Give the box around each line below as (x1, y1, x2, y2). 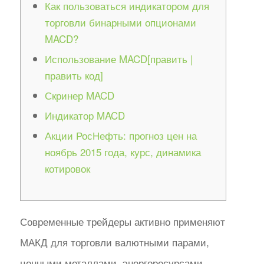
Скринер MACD (44, 87, 114, 103)
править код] (44, 67, 103, 82)
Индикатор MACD (44, 107, 125, 123)
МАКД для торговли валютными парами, (19, 235, 209, 249)
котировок (44, 160, 90, 176)
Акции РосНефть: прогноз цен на (44, 127, 197, 143)
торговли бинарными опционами (44, 14, 196, 29)
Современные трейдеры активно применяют (19, 214, 225, 229)
